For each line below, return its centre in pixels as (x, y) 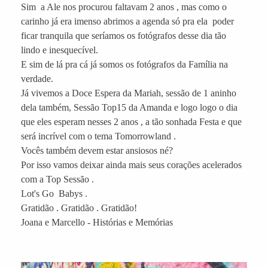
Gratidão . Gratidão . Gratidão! (79, 208)
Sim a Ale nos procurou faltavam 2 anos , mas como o (124, 7)
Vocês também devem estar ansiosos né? (97, 150)
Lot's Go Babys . (54, 193)
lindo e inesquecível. (60, 50)
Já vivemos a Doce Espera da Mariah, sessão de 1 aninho (129, 93)
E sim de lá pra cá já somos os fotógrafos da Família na (124, 64)
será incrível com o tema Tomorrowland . (98, 136)
